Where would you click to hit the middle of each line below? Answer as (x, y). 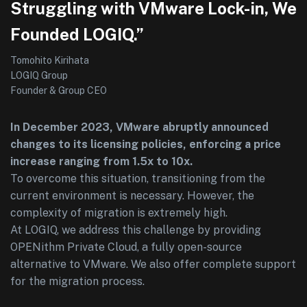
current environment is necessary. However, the (132, 196)
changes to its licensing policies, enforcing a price (146, 144)
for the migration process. (77, 281)
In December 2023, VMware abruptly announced (139, 127)
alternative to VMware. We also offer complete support (153, 264)
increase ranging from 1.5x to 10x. (101, 161)
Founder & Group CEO (59, 90)
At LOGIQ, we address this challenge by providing (136, 230)
